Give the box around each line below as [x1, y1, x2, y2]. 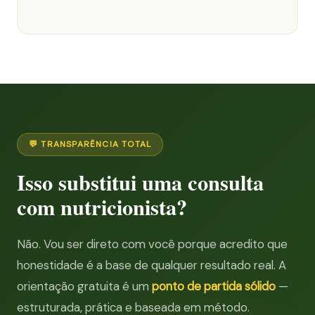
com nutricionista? [17, 191, 187, 222]
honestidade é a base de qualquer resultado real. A [17, 257, 286, 273]
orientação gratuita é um [17, 278, 152, 294]
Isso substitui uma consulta [17, 166, 264, 198]
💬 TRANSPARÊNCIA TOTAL [29, 138, 152, 150]
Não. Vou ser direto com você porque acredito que [17, 236, 288, 252]
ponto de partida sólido [152, 278, 276, 294]
